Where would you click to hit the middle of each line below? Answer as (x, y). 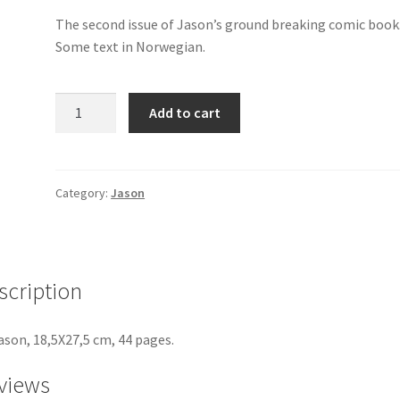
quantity (81, 169)
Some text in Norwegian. (131, 47)
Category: (83, 193)
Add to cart (184, 112)
